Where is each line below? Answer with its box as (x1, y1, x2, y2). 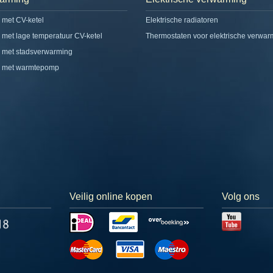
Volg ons (222, 191, 260, 202)
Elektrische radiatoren (146, 16, 218, 25)
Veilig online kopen (69, 191, 152, 202)
